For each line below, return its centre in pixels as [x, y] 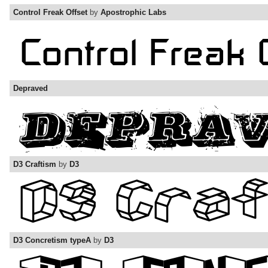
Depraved [31, 89]
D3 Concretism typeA [52, 240]
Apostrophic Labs [133, 13]
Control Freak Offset [50, 13]
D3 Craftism [35, 165]
